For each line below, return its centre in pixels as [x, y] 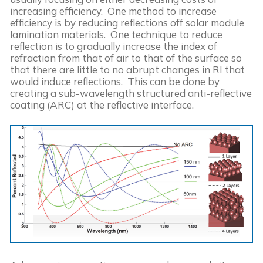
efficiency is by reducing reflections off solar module [127, 22]
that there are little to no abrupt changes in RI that [127, 69]
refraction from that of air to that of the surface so [126, 58]
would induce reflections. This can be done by [115, 81]
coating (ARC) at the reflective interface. [102, 104]
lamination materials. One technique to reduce [116, 34]
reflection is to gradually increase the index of [114, 46]
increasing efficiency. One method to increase [113, 11]
